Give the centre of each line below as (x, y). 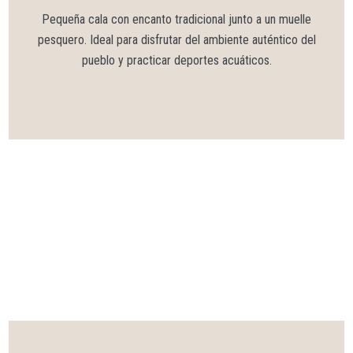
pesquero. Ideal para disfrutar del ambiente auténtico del (176, 39)
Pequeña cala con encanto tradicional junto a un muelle (176, 19)
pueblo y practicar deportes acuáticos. (176, 60)
